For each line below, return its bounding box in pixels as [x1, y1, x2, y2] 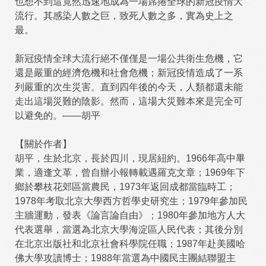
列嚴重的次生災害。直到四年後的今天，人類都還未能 [15, 82, 243, 92]
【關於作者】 [15, 139, 72, 149]
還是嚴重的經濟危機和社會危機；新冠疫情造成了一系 [15, 68, 243, 78]
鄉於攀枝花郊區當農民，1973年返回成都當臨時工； [15, 182, 236, 192]
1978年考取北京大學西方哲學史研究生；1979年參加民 [15, 196, 248, 206]
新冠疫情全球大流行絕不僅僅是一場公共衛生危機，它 [15, 53, 243, 64]
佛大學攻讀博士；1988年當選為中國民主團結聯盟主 [15, 253, 236, 263]
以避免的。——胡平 [15, 110, 100, 121]
